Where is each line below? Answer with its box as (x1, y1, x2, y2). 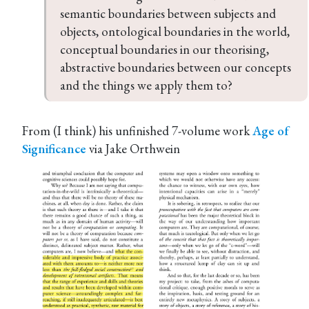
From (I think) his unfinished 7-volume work (22, 122, 252, 139)
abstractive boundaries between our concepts (60, 59, 294, 76)
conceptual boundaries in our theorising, (60, 41, 272, 58)
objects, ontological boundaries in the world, (60, 23, 292, 40)
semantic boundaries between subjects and (60, 5, 279, 22)
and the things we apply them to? (60, 77, 232, 94)
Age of (252, 122, 289, 139)
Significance (22, 140, 86, 157)
